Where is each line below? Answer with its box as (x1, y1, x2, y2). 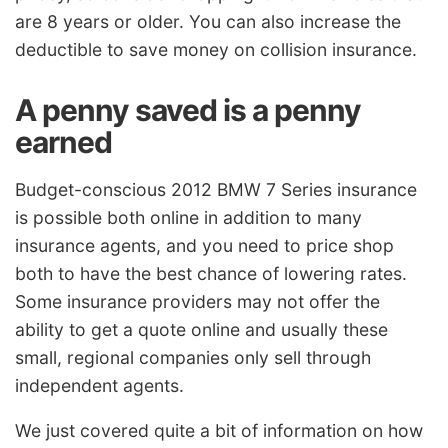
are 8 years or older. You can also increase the (15, 10, 401, 32)
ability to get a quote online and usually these (15, 318, 388, 340)
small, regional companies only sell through (15, 346, 371, 368)
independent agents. (15, 374, 184, 396)
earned (15, 123, 112, 160)
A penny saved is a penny (15, 91, 361, 128)
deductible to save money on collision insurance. (15, 38, 417, 60)
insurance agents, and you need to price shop (15, 234, 394, 256)
